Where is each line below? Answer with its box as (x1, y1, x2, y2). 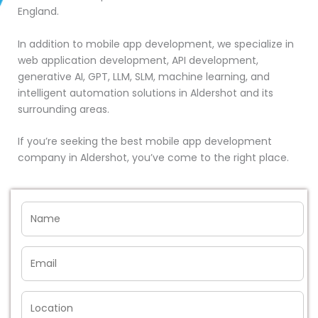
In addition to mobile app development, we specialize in (17, 36, 294, 51)
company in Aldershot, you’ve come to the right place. (17, 150, 289, 165)
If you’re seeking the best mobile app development (17, 134, 272, 149)
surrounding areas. (17, 102, 109, 116)
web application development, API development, (17, 53, 258, 67)
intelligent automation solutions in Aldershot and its (17, 85, 273, 100)
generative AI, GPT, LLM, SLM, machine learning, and (17, 69, 270, 84)
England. (17, 4, 59, 19)
